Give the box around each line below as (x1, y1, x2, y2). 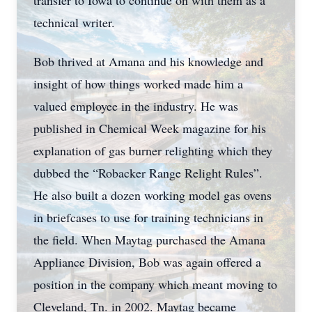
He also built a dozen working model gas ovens (33, 187, 272, 203)
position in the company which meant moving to (33, 276, 277, 292)
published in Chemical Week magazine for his (33, 120, 266, 136)
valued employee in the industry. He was (33, 97, 238, 114)
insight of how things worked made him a (33, 75, 243, 92)
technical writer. (33, 14, 115, 31)
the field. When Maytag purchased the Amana (33, 231, 265, 248)
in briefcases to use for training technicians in (33, 209, 263, 226)
